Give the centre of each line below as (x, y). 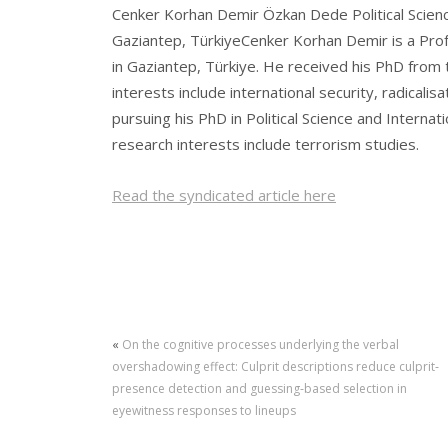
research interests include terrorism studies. (265, 144)
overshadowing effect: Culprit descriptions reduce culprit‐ (275, 367)
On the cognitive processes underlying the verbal (260, 345)
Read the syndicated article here (224, 194)
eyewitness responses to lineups (204, 411)
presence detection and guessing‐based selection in (259, 389)
